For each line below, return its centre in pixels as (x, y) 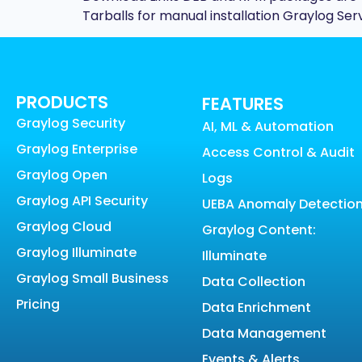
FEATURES (243, 104)
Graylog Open (62, 175)
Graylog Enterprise (77, 149)
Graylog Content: (259, 230)
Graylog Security (71, 124)
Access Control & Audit (279, 153)
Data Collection (254, 282)
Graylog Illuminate (76, 253)
